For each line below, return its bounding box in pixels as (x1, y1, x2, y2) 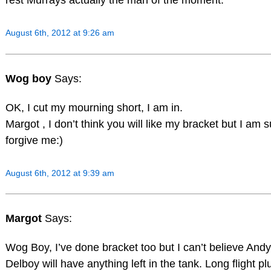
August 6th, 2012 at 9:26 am (5, 28, 114, 38)
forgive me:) (5, 134, 63, 146)
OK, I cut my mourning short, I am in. (5, 101, 183, 114)
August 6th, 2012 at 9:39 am (5, 168, 114, 178)
